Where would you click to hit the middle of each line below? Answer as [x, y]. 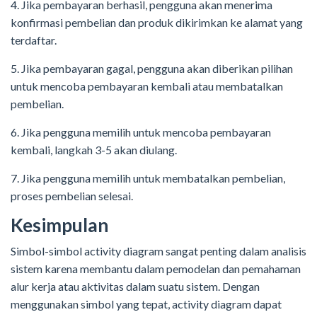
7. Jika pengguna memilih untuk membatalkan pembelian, [148, 178]
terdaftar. [34, 40]
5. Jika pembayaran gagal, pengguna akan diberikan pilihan [152, 69]
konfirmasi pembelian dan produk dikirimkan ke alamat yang [157, 23]
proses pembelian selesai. [72, 196]
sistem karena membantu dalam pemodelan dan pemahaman [156, 269]
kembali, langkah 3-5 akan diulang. [94, 150]
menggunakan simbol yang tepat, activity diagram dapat [146, 304]
